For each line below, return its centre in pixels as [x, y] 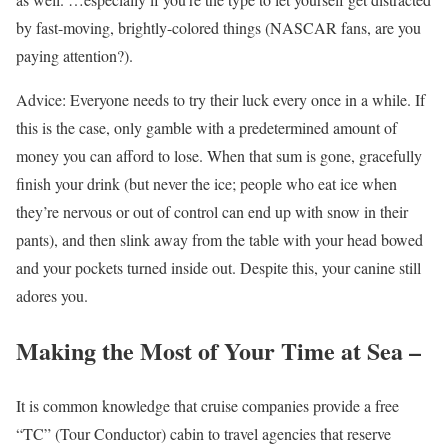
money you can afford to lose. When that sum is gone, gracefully [219, 156]
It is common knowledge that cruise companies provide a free [207, 405]
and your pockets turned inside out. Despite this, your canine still [218, 268]
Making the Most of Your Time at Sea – [218, 351]
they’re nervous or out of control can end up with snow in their [212, 212]
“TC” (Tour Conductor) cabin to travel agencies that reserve [203, 433]
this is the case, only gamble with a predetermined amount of [206, 128]
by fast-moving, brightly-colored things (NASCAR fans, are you [218, 28]
